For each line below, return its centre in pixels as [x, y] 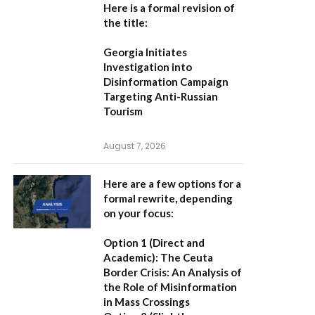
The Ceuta [186, 257]
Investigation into [148, 67]
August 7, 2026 [135, 146]
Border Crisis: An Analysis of [173, 272]
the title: [126, 22]
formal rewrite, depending [168, 198]
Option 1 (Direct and [154, 243]
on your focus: [139, 213]
